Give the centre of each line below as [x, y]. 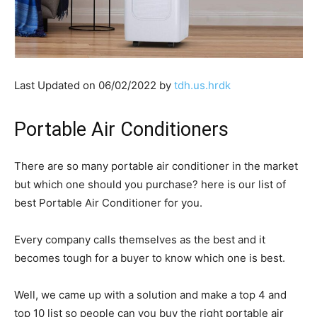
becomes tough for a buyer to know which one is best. [150, 258]
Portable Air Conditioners [121, 130]
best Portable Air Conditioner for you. [108, 203]
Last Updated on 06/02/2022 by [94, 86]
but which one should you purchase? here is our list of [150, 185]
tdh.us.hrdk [202, 86]
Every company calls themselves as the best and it [140, 240]
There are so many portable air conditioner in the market [156, 166]
